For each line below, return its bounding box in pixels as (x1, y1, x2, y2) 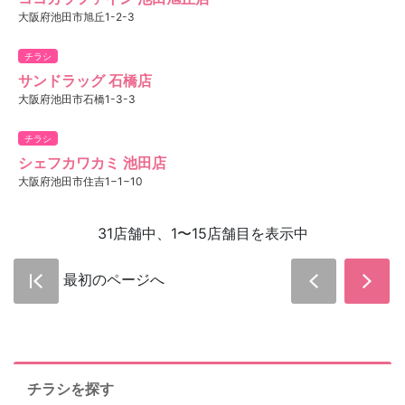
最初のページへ (59, 270, 165, 288)
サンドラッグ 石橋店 (18, 71, 152, 89)
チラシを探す (27, 379, 114, 398)
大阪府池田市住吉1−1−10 (18, 174, 143, 188)
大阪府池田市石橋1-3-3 (18, 91, 136, 106)
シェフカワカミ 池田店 (18, 153, 166, 172)
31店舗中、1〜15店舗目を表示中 (97, 223, 308, 242)
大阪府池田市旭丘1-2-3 (18, 9, 135, 24)
